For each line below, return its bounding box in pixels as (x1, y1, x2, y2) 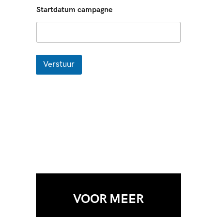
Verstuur (43, 59, 75, 69)
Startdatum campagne (36, 5, 112, 15)
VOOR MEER (73, 191, 144, 207)
